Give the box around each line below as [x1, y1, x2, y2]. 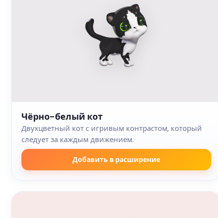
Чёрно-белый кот [21, 110, 103, 123]
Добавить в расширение [73, 154, 160, 164]
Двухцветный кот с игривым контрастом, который [21, 123, 202, 134]
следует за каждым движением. [21, 134, 134, 145]
